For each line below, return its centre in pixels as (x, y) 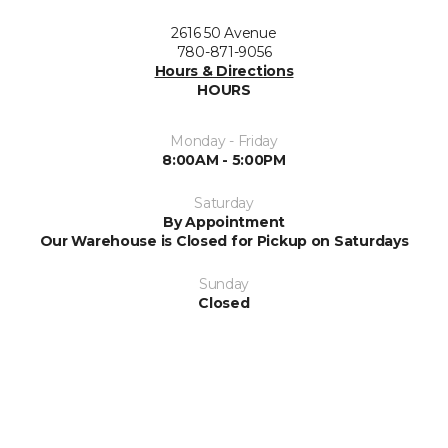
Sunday (224, 283)
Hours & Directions (224, 70)
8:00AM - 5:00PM (224, 159)
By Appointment (224, 221)
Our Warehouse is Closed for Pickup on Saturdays (224, 240)
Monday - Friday (224, 140)
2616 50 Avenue (224, 32)
